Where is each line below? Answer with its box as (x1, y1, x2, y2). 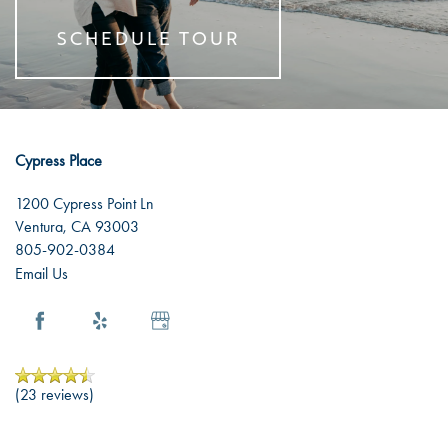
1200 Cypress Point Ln (15, 194, 154, 214)
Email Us (15, 264, 68, 284)
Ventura (15, 217, 63, 237)
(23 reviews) (15, 385, 94, 405)
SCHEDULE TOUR (57, 25, 239, 52)
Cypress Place (15, 151, 102, 171)
